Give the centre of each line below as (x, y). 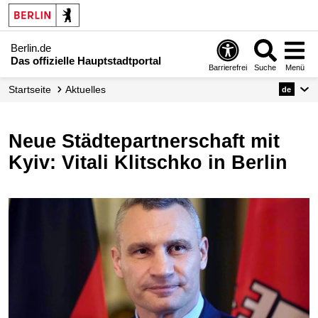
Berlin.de (31, 48)
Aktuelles (89, 89)
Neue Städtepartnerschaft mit (16, 141)
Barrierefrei (228, 67)
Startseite (33, 89)
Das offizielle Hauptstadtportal (86, 60)
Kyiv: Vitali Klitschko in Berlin (148, 163)
